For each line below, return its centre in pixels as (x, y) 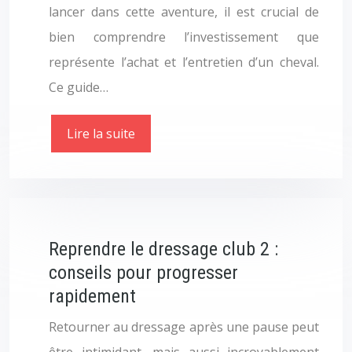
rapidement (92, 296)
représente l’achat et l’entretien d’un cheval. (184, 62)
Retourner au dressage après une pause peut (184, 327)
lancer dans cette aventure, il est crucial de (184, 12)
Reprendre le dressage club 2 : (163, 249)
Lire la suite (101, 134)
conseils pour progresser (143, 273)
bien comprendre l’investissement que (184, 37)
